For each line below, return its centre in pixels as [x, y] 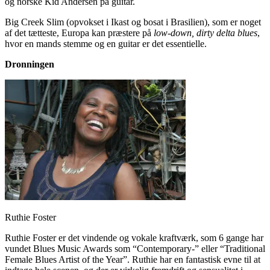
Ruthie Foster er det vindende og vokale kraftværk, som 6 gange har [134, 237]
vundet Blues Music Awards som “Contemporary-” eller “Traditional [135, 248]
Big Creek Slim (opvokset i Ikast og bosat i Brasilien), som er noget [133, 22]
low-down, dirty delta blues [206, 33]
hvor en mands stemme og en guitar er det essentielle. [106, 43]
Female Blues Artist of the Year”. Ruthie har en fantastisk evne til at [133, 259]
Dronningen [30, 64]
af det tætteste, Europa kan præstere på [79, 33]
